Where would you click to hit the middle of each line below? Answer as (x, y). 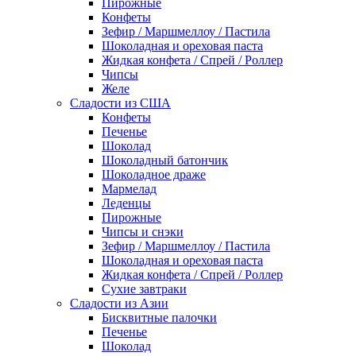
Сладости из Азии (119, 303)
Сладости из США (120, 103)
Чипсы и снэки (143, 232)
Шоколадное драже (154, 174)
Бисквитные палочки (159, 317)
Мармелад (129, 189)
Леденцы (126, 203)
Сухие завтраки (144, 289)
